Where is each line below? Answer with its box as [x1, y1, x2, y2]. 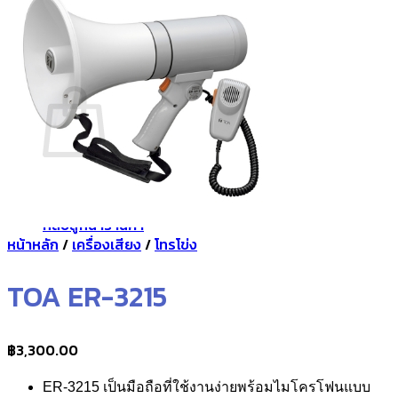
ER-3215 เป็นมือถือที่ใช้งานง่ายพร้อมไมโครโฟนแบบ [43, 378, 370, 394]
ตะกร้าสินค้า [43, 64, 116, 85]
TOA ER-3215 [7, 275, 167, 319]
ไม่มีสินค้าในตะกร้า [43, 178, 154, 199]
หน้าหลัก [7, 234, 59, 255]
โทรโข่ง [155, 234, 197, 255]
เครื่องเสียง [72, 234, 141, 255]
